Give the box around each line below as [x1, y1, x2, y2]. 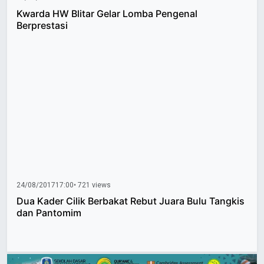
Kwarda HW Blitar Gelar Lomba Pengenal [16, 7, 197, 19]
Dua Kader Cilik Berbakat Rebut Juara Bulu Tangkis [16, 195, 245, 207]
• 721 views [74, 180, 111, 191]
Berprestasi [16, 19, 68, 31]
